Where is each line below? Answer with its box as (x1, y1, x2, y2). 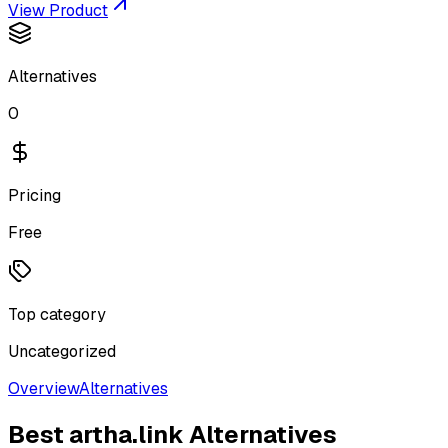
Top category (8, 304, 106, 325)
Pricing (8, 185, 61, 206)
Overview (8, 378, 79, 399)
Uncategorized (8, 341, 116, 362)
